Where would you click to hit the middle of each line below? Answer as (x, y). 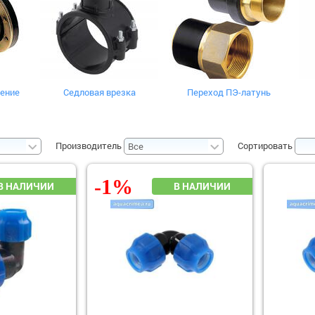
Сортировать (265, 146)
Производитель (89, 146)
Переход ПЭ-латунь (229, 92)
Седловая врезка (99, 92)
